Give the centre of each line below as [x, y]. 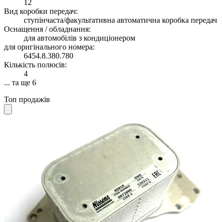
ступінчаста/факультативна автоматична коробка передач [120, 20]
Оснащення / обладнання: [47, 29]
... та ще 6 [20, 83]
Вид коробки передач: [41, 11]
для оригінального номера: [49, 47]
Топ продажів [27, 100]
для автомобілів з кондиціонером [80, 38]
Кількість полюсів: [35, 65]
